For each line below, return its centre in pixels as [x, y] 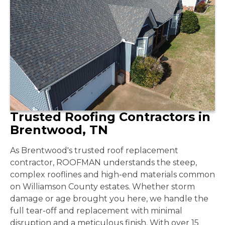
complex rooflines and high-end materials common [113, 174]
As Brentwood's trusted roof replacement [94, 150]
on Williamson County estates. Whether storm [102, 186]
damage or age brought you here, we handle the [109, 198]
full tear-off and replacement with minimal [96, 210]
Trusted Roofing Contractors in [110, 117]
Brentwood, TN [59, 130]
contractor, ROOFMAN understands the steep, [103, 162]
